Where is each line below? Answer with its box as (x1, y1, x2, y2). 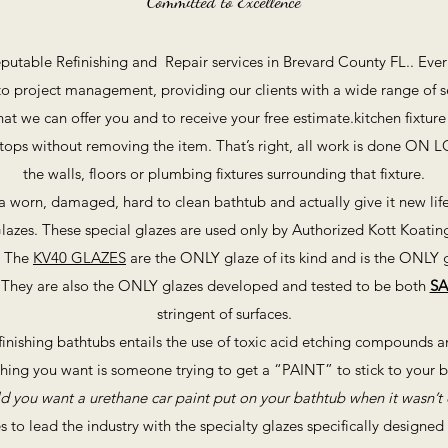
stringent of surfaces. (156, 304, 292, 323)
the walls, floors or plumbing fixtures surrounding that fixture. (23, 164, 425, 183)
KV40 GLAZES (33, 248, 126, 267)
